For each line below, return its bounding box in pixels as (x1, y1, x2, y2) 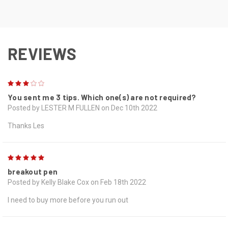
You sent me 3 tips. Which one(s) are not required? (8, 92, 196, 102)
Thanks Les (8, 121, 44, 130)
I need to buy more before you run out (8, 195, 128, 204)
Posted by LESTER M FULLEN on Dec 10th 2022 (8, 103, 157, 112)
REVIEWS (8, 43, 76, 63)
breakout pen (8, 166, 58, 176)
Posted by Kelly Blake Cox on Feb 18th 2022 (8, 178, 146, 186)
